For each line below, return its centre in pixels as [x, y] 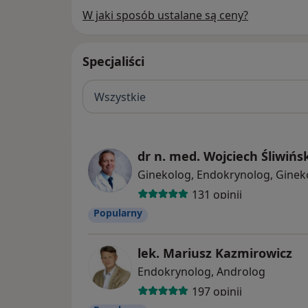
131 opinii [217, 194]
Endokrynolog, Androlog [201, 272]
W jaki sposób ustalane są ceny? [165, 15]
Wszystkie [120, 97]
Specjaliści [113, 62]
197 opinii [217, 291]
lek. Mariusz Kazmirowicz [215, 253]
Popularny [118, 213]
